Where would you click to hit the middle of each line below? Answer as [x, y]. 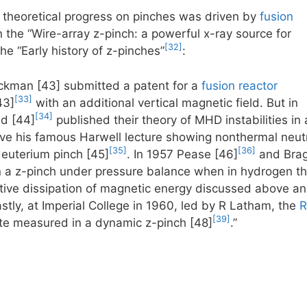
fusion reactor [239, 85]
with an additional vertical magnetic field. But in [165, 102]
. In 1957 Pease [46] [182, 154]
